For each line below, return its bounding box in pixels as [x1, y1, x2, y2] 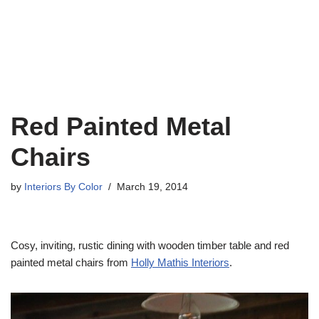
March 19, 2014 [117, 182, 188, 192]
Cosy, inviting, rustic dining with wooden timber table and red [11, 239, 289, 251]
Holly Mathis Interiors [131, 256, 229, 268]
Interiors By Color [24, 182, 103, 192]
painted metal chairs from [11, 256, 131, 268]
